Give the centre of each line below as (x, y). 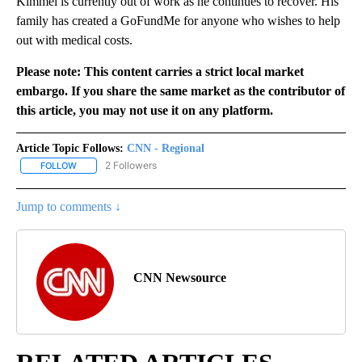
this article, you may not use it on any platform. (145, 110)
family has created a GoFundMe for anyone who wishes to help (178, 20)
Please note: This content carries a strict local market (160, 71)
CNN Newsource (180, 278)
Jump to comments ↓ (69, 207)
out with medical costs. (74, 40)
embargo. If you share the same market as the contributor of (181, 90)
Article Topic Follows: (70, 148)
